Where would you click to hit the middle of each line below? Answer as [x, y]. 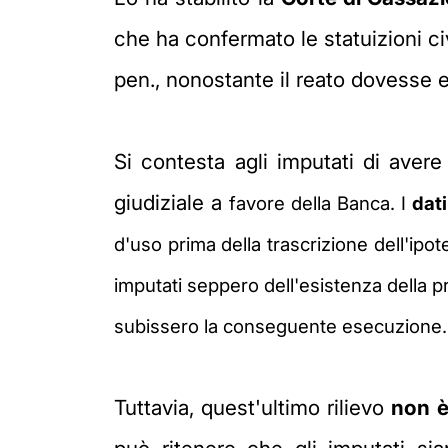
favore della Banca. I [320, 203]
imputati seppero [189, 285]
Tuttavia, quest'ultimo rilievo [253, 407]
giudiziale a [171, 202]
